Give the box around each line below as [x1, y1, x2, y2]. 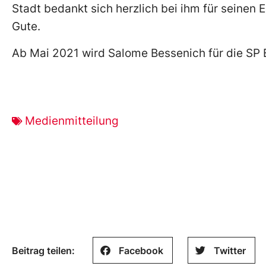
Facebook [119, 244, 163, 256]
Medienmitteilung [25, 114, 119, 128]
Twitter [214, 244, 246, 256]
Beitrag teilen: [12, 244, 75, 256]
